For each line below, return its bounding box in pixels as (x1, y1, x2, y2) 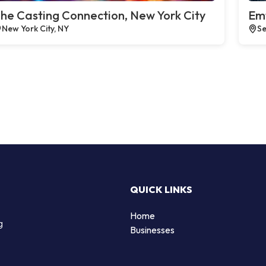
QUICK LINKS (130, 183, 192, 195)
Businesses (130, 223, 175, 236)
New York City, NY (2, 23, 69, 34)
